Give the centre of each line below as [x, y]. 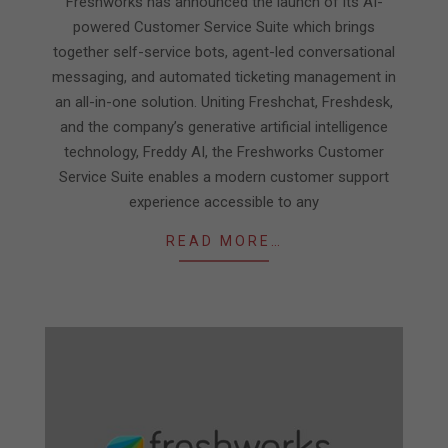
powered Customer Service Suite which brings [224, 26]
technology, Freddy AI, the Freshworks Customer [224, 151]
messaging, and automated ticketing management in [224, 76]
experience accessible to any [224, 201]
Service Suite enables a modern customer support [224, 176]
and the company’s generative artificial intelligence [224, 126]
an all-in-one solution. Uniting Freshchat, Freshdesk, [224, 101]
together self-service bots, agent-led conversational [224, 51]
